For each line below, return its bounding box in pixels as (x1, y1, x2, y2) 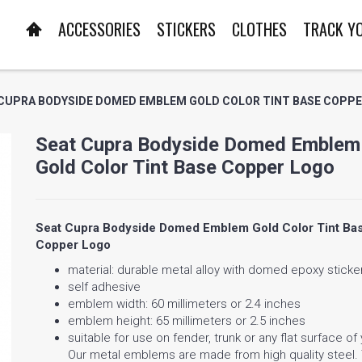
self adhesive (68, 280, 141, 295)
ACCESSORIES (58, 17, 141, 41)
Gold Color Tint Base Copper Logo (36, 155, 335, 179)
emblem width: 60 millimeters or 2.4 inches (68, 297, 301, 312)
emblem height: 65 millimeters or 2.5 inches (68, 314, 305, 329)
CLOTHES (232, 17, 287, 41)
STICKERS (157, 17, 216, 41)
